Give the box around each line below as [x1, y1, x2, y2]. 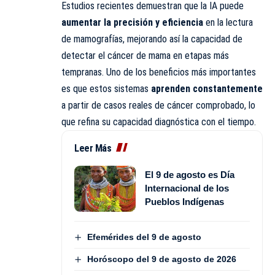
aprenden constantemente [151, 82, 263, 95]
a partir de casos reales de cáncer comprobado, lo [61, 99, 255, 111]
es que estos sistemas [61, 82, 151, 95]
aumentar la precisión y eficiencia [61, 16, 203, 28]
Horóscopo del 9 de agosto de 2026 [87, 254, 236, 265]
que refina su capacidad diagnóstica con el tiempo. [61, 115, 256, 128]
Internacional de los [145, 183, 229, 194]
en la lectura [203, 16, 253, 28]
